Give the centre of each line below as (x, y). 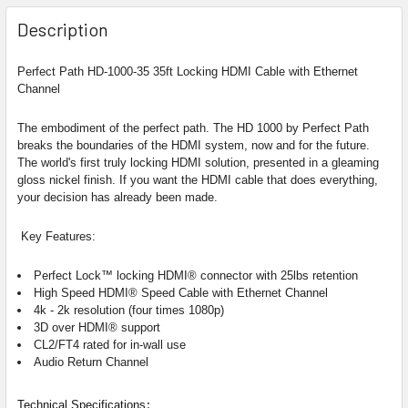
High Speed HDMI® (86, 293)
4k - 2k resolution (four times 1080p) (129, 310)
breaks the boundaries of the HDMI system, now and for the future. (194, 145)
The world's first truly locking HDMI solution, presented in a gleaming (198, 163)
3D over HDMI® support (97, 327)
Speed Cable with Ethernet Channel (235, 293)
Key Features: (58, 236)
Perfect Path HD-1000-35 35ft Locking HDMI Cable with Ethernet (188, 71)
